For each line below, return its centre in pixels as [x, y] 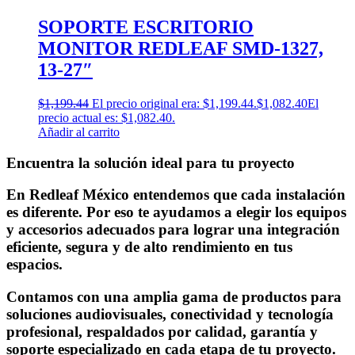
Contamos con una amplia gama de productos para [174, 297]
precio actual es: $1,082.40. [107, 117]
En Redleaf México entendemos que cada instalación [176, 195]
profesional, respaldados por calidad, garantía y [162, 332]
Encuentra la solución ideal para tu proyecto [151, 162]
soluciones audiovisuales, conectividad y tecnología [170, 314]
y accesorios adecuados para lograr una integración [173, 230]
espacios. [34, 265]
